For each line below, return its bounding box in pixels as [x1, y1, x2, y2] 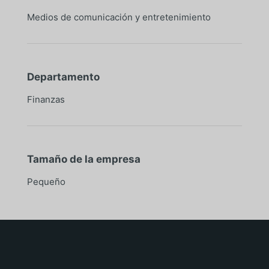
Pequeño [26, 175, 65, 187]
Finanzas [26, 93, 65, 105]
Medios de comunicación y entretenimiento [26, 11, 211, 23]
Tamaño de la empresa [26, 153, 141, 165]
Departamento [26, 70, 100, 83]
